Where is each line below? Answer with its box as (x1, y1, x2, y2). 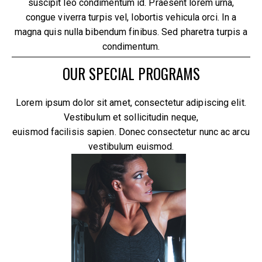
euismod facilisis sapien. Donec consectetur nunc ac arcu (12, 126, 250, 137)
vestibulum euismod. (88, 141, 174, 152)
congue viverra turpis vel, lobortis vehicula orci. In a (25, 12, 237, 23)
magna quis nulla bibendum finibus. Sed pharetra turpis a (14, 26, 248, 37)
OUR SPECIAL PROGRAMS (62, 63, 200, 84)
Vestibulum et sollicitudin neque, (63, 112, 199, 123)
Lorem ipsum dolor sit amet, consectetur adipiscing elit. (16, 97, 246, 108)
